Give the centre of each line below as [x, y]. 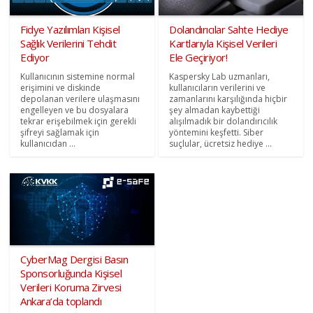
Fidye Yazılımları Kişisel [70, 29]
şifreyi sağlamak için [60, 132]
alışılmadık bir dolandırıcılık [223, 121]
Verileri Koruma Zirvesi [71, 287]
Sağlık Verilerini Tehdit [68, 43]
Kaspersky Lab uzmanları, [219, 76]
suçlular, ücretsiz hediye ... [220, 143]
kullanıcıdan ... [48, 143]
